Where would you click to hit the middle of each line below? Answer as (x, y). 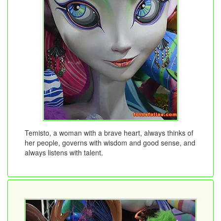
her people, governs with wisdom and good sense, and (110, 143)
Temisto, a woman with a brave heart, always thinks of (109, 133)
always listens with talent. (64, 153)
